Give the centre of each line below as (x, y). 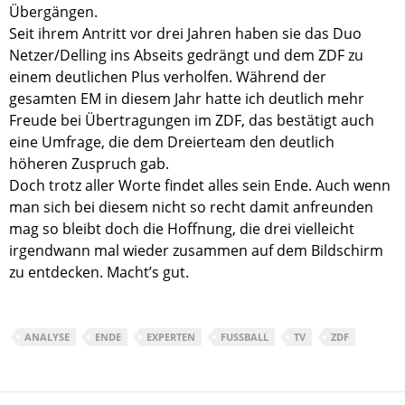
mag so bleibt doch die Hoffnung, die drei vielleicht (182, 229)
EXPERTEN (171, 337)
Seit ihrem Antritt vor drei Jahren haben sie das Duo (185, 34)
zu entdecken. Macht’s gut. (99, 273)
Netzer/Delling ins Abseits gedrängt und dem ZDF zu (186, 56)
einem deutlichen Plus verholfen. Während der (168, 77)
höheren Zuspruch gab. (89, 164)
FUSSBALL (242, 337)
